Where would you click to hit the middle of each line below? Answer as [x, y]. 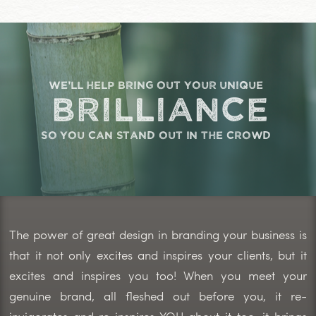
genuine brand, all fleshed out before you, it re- [158, 296]
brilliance [160, 107]
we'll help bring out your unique [156, 84]
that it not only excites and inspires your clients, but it [158, 255]
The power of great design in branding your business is [158, 235]
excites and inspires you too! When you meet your [158, 275]
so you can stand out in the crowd [156, 134]
